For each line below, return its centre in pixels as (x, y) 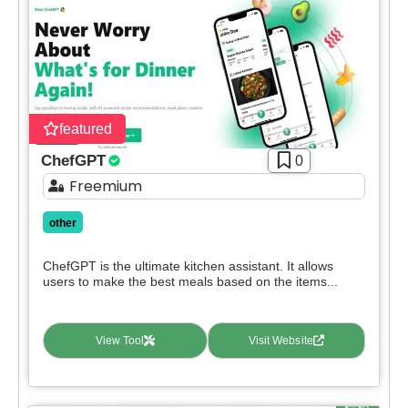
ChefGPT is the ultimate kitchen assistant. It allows (188, 265)
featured (86, 128)
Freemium (105, 186)
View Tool (119, 340)
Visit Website (280, 340)
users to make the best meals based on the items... (190, 281)
